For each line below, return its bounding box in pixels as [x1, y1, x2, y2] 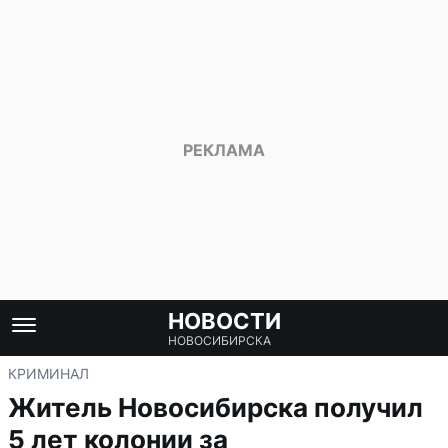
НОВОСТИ [167, 308, 281, 334]
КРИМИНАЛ [8, 365, 89, 382]
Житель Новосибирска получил [8, 392, 423, 423]
